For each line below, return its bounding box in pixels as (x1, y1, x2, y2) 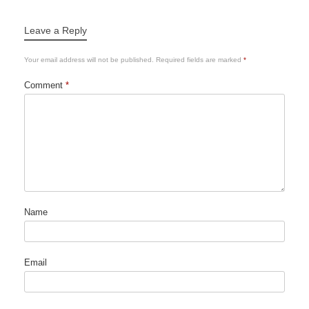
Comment (24, 80, 66, 91)
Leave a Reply (24, 25, 87, 37)
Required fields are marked (156, 56, 243, 64)
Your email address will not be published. (24, 56, 154, 64)
